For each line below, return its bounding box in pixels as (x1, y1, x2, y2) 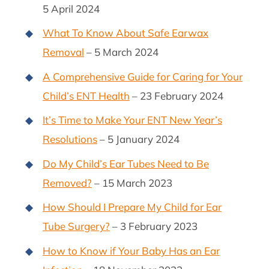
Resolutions (42, 133, 97, 146)
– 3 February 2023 (109, 220, 198, 233)
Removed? (42, 176, 92, 189)
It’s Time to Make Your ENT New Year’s (42, 113, 222, 127)
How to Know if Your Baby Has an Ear (42, 244, 220, 257)
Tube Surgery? (42, 220, 110, 233)
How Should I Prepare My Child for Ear (42, 201, 222, 214)
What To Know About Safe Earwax (42, 26, 208, 40)
